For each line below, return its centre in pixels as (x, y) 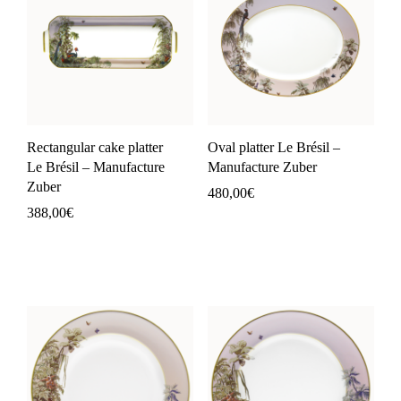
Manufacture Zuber (262, 166)
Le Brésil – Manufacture (96, 166)
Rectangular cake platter (95, 147)
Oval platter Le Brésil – (274, 147)
